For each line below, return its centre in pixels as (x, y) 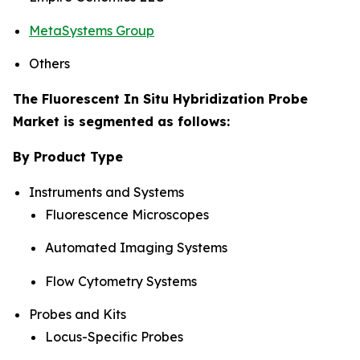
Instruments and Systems (106, 192)
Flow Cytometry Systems (121, 281)
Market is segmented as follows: (121, 121)
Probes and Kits (78, 314)
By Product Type (68, 156)
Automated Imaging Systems (136, 248)
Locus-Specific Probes (114, 336)
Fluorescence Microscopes (127, 214)
